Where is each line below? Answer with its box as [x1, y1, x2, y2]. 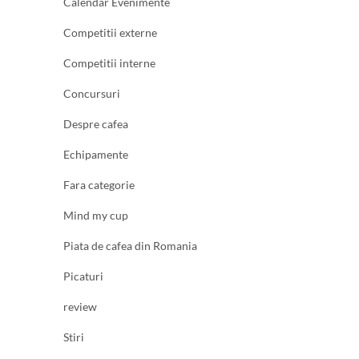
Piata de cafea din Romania [63, 238, 197, 252]
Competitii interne [63, 55, 155, 70]
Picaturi [63, 268, 103, 283]
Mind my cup [63, 208, 128, 222]
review [63, 299, 97, 313]
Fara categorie [63, 177, 135, 192]
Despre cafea [63, 116, 128, 131]
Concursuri [63, 86, 120, 100]
